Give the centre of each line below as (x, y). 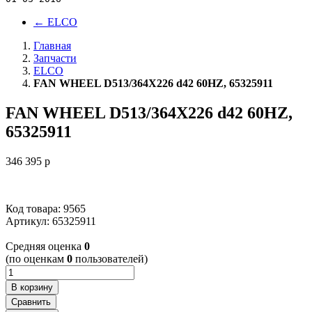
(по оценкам (36, 258)
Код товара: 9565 (46, 208)
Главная (52, 46)
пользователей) (110, 258)
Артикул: (28, 221)
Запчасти (55, 58)
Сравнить (31, 302)
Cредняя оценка (45, 246)
